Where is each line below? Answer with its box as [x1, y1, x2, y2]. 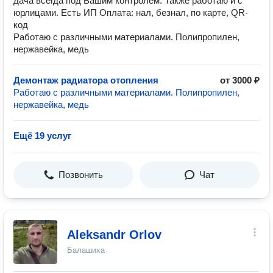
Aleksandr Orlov [67, 228, 161, 241]
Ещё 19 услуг [13, 130, 71, 141]
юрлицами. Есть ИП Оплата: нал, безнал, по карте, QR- [13, 7, 248, 18]
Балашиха [67, 246, 105, 255]
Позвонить [58, 169, 103, 180]
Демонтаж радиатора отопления [13, 75, 158, 85]
